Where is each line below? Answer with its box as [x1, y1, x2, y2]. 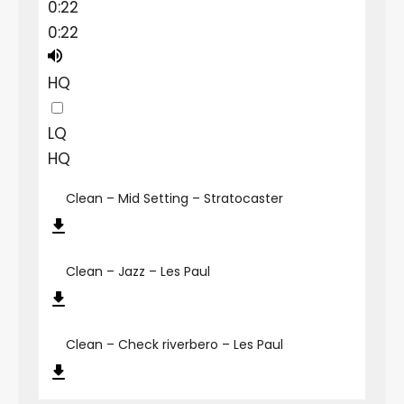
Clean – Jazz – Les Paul [65, 262, 210, 280]
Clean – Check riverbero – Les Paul [65, 335, 283, 353]
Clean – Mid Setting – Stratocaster [65, 188, 283, 207]
